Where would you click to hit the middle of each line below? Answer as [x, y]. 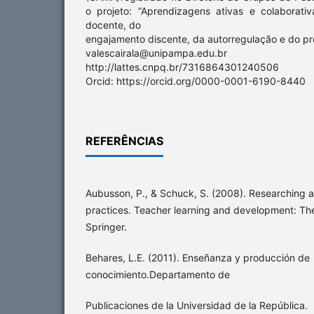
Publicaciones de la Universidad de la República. [197, 306]
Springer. [106, 227]
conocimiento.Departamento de [158, 275]
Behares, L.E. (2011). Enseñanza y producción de [198, 258]
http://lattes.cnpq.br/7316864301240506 [182, 67]
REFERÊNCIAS [124, 141]
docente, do [113, 25]
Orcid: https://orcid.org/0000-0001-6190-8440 [196, 81]
